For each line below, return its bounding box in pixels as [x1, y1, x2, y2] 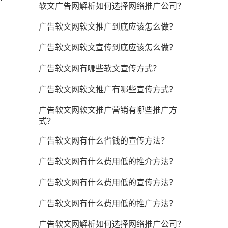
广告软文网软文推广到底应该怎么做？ [39, 22, 177, 32]
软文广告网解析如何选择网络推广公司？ [39, 2, 185, 11]
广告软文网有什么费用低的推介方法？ [39, 157, 177, 166]
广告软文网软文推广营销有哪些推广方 [39, 106, 177, 115]
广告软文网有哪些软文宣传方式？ [39, 64, 161, 73]
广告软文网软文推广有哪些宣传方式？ [39, 85, 177, 94]
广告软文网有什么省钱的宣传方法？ [39, 136, 169, 146]
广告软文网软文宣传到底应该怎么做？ [39, 43, 177, 52]
